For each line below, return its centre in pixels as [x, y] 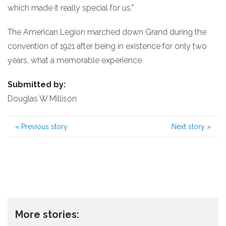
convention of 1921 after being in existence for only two [107, 46]
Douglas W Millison [42, 98]
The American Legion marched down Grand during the [107, 32]
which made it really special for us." [71, 8]
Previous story [43, 126]
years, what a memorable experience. [75, 60]
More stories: [47, 214]
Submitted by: [37, 84]
